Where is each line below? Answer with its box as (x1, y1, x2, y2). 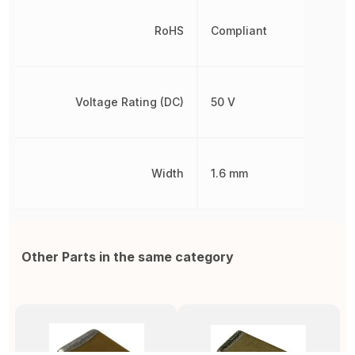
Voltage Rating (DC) (75, 94, 185, 109)
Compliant (211, 23, 268, 37)
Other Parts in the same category (21, 248, 235, 265)
